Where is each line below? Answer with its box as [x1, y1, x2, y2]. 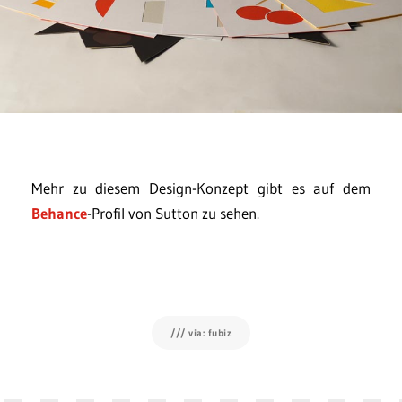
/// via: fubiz [170, 327, 232, 340]
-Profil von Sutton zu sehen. [87, 204, 259, 223]
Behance [31, 204, 87, 223]
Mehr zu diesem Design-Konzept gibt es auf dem [31, 179, 371, 198]
